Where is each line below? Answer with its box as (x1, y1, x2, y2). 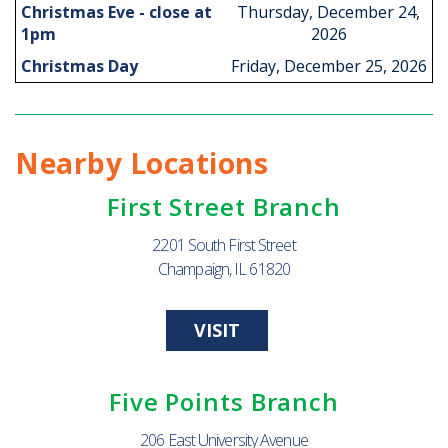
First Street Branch (106, 190, 342, 223)
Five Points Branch (108, 385, 340, 418)
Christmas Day (21, 55, 138, 77)
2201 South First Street (152, 234, 296, 256)
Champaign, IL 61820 (158, 258, 290, 280)
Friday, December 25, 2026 (230, 55, 427, 77)
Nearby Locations (15, 144, 268, 182)
